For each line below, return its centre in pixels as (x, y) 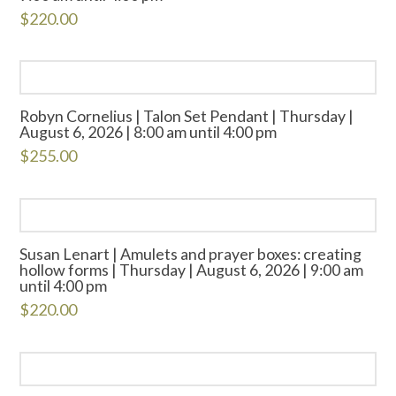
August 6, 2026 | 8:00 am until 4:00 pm (148, 132)
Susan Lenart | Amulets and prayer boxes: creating (191, 254)
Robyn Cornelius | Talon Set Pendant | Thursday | (187, 116)
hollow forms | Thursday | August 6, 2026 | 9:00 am (192, 270)
